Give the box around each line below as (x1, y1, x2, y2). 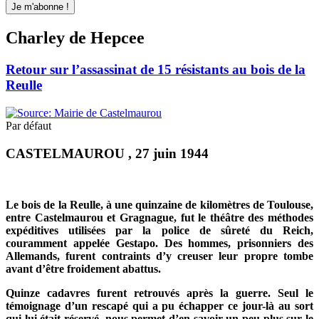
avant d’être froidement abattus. (6, 263, 161, 276)
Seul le (278, 287, 313, 300)
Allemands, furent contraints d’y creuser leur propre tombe (6, 250, 313, 263)
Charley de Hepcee (6, 28, 145, 48)
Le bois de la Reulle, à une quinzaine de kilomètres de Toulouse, (6, 199, 313, 211)
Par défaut (6, 119, 51, 132)
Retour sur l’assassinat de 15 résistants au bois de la (6, 62, 305, 78)
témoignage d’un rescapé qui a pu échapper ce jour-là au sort (6, 300, 313, 313)
